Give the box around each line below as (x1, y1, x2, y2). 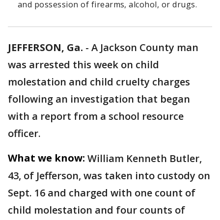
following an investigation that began (8, 92, 190, 106)
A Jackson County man (91, 41, 198, 55)
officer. (8, 127, 41, 140)
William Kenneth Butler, (87, 152, 202, 165)
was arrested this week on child (8, 58, 159, 72)
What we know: (8, 151, 85, 165)
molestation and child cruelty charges (8, 75, 190, 89)
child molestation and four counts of (8, 203, 185, 217)
